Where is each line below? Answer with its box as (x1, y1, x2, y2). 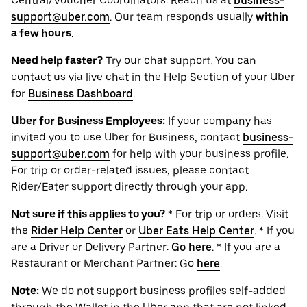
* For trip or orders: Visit (165, 208, 288, 221)
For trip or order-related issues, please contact (11, 164, 249, 177)
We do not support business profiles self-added (39, 284, 286, 298)
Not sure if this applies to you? (11, 208, 165, 221)
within (256, 10, 288, 24)
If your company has (165, 114, 272, 128)
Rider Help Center (31, 224, 123, 238)
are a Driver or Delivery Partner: (11, 241, 171, 254)
